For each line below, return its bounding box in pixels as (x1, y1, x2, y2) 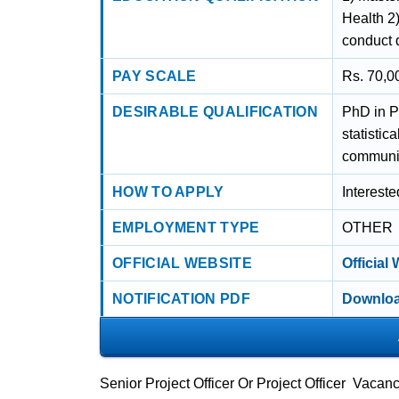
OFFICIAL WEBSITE (112, 256, 252, 271)
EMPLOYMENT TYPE (112, 220, 260, 235)
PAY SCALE (112, 69, 197, 84)
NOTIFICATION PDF (112, 291, 250, 306)
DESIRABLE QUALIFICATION (112, 104, 318, 119)
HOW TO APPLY (112, 184, 224, 199)
